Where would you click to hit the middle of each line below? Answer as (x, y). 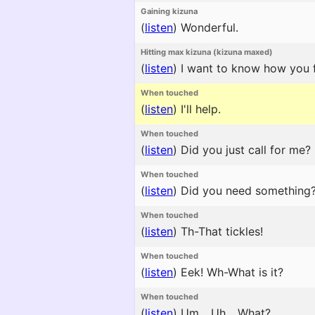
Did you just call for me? (244, 150)
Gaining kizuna (169, 11)
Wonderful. (208, 27)
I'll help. (199, 109)
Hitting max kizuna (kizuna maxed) (207, 52)
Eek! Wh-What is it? (230, 272)
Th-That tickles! (220, 231)
